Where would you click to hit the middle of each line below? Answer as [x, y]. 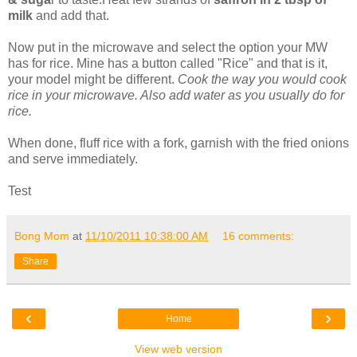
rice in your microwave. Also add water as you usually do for [176, 95]
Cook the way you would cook [262, 79]
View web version [178, 349]
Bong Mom [42, 235]
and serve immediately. [73, 159]
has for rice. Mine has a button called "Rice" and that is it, [168, 63]
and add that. [71, 15]
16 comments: [259, 235]
